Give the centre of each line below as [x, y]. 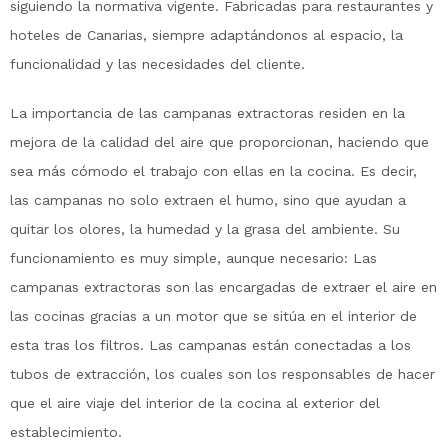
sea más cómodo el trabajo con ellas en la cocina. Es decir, [213, 171]
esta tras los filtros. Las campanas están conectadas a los [210, 345]
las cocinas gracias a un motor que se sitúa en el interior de [213, 316]
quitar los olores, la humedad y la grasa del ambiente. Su [205, 229]
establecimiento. [66, 432]
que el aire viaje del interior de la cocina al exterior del [195, 403]
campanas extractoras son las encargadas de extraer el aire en [223, 287]
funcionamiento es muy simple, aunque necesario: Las [193, 258]
